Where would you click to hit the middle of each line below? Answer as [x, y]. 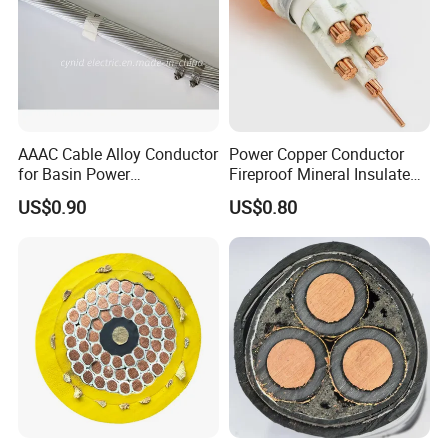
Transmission [66, 193]
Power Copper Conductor [316, 153]
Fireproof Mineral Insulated [323, 173]
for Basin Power [74, 173]
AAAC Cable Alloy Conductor [118, 153]
